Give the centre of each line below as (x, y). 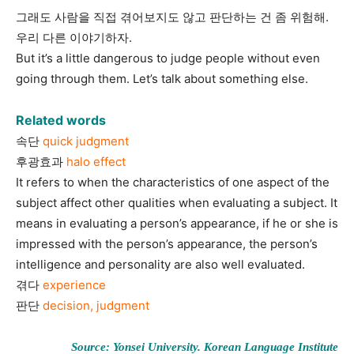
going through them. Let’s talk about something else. (162, 79)
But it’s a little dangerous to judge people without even (168, 58)
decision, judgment (96, 306)
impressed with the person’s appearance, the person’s (167, 244)
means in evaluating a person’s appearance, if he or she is (177, 224)
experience (74, 285)
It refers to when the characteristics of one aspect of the (173, 183)
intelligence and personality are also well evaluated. (160, 265)
